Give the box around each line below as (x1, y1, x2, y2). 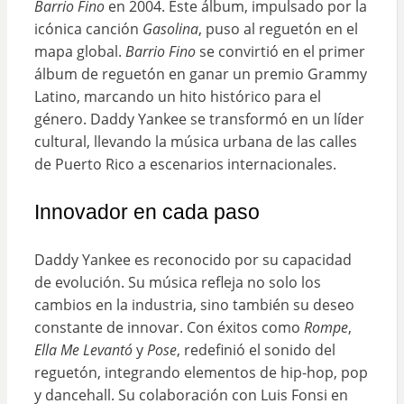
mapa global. (33, 41, 125, 62)
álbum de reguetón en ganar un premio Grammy (33, 64, 367, 85)
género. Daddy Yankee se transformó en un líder (33, 109, 364, 130)
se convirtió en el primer (195, 41, 365, 62)
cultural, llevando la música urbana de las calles (33, 132, 357, 152)
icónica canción (33, 19, 142, 40)
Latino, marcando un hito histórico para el (33, 87, 321, 107)
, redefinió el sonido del (176, 340, 335, 361)
